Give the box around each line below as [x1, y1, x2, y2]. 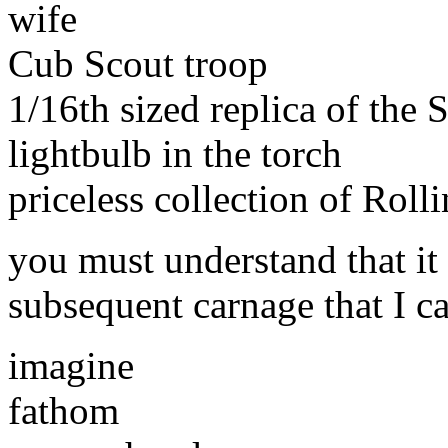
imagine [8, 343, 134, 387]
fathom [8, 388, 119, 432]
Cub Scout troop [8, 41, 268, 85]
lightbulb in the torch [8, 131, 342, 175]
